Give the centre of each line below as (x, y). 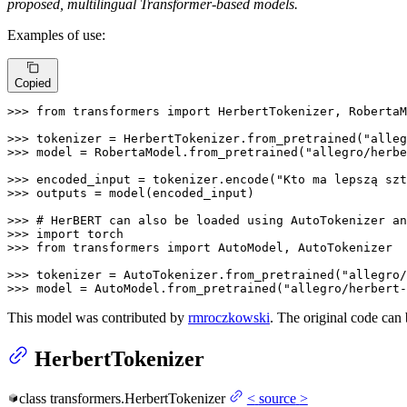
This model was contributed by (98, 317)
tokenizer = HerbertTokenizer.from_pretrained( (200, 138)
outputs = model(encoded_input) (145, 193)
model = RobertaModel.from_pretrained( (171, 152)
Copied (33, 83)
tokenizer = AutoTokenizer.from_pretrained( (189, 274)
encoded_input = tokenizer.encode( (156, 179)
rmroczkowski (229, 317)
